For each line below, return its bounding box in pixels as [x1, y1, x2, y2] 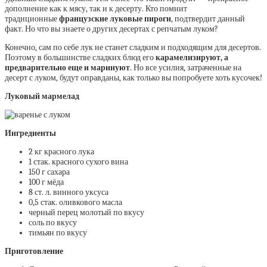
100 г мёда [29, 177, 64, 187]
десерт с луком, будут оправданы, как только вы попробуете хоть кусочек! [5, 73, 262, 83]
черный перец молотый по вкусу [29, 207, 144, 218]
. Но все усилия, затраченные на [130, 63, 241, 73]
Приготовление [5, 246, 63, 256]
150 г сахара [29, 167, 70, 177]
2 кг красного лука [29, 147, 94, 157]
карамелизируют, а [156, 52, 228, 63]
